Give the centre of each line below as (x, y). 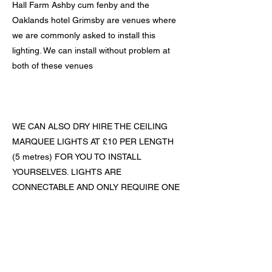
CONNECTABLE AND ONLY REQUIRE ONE (96, 187)
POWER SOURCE (47, 202)
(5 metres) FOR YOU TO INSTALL (77, 157)
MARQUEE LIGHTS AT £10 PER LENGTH (93, 141)
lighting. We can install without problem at (91, 50)
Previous (28, 231)
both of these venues (53, 66)
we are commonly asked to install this (84, 35)
